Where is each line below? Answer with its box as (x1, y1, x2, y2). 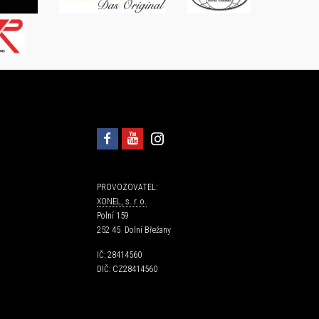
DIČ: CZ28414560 (97, 263, 157, 274)
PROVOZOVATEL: (97, 182, 157, 192)
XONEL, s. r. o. (97, 196, 147, 206)
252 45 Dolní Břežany (97, 224, 171, 235)
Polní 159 (97, 210, 129, 221)
